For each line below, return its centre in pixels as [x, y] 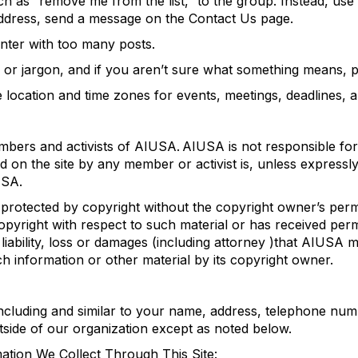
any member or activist [167, 164]
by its [212, 260]
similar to [105, 311]
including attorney [213, 242]
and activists [75, 146]
